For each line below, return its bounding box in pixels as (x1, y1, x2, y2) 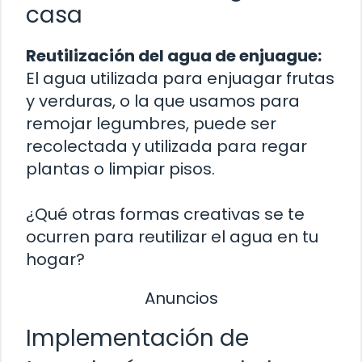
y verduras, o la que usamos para (26, 90, 300, 113)
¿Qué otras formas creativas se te (26, 203, 305, 226)
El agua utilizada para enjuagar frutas (26, 67, 335, 90)
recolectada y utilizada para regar (26, 135, 307, 158)
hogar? (26, 248, 85, 271)
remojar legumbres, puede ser (26, 112, 276, 136)
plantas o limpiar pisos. (26, 158, 215, 181)
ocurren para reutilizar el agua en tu (26, 225, 318, 249)
